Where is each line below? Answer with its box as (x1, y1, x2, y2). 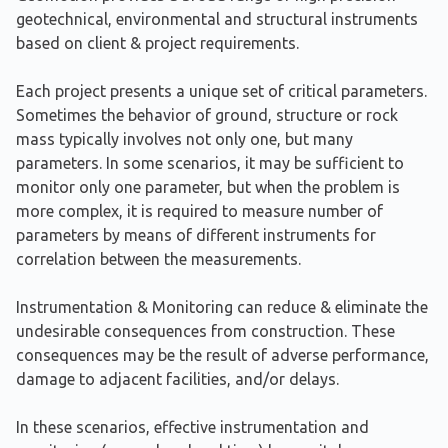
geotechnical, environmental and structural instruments (16, 10, 418, 29)
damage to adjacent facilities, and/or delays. (16, 370, 339, 389)
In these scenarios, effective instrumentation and (16, 418, 369, 437)
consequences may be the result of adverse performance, (16, 346, 429, 365)
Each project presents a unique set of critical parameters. (16, 82, 427, 101)
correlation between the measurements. (16, 250, 301, 269)
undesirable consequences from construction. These (16, 322, 395, 341)
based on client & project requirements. (16, 34, 299, 53)
